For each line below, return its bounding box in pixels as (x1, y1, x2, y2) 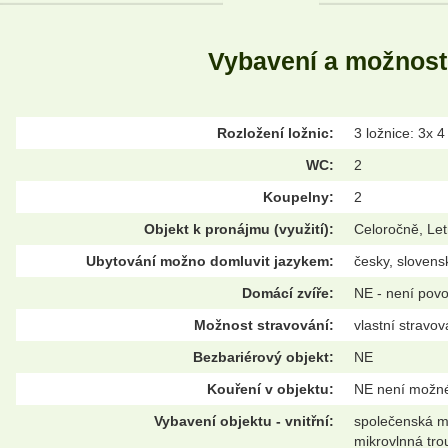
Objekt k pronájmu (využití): (144, 221, 334, 238)
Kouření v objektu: (207, 381, 334, 398)
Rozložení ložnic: (217, 125, 334, 142)
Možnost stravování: (194, 317, 334, 334)
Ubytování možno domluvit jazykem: (86, 253, 334, 270)
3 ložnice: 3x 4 (354, 125, 445, 142)
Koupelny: (263, 189, 334, 206)
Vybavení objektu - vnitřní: (154, 413, 334, 430)
